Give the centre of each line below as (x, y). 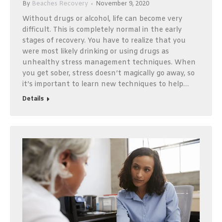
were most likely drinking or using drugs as (96, 52)
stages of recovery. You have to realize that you (104, 41)
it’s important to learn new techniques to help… (106, 84)
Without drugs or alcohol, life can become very (102, 19)
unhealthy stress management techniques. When (109, 62)
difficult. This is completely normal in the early (102, 30)
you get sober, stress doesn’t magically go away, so (109, 73)
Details (33, 99)
